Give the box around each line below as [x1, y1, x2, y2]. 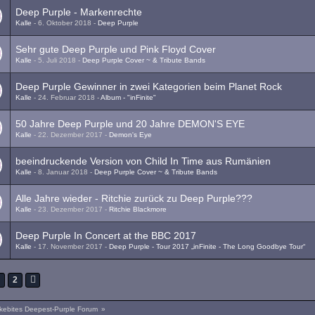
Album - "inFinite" [101, 94, 157, 101]
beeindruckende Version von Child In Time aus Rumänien [15, 155, 271, 167]
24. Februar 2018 [38, 94, 96, 101]
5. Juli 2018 [38, 56, 77, 64]
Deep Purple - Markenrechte [15, 6, 143, 18]
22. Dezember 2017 [38, 131, 103, 139]
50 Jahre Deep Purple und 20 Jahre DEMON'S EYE [15, 118, 245, 129]
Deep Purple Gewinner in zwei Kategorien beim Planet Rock [15, 81, 283, 92]
